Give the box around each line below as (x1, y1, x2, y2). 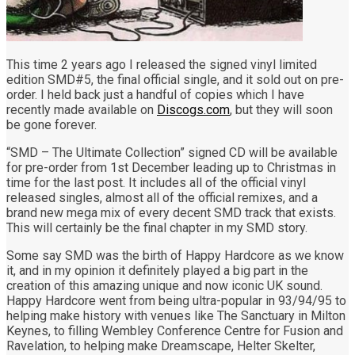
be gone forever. (6, 116, 97, 132)
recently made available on (6, 101, 157, 117)
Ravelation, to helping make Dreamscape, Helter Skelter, (6, 338, 315, 353)
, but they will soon (230, 101, 333, 117)
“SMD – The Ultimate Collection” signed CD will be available (6, 144, 338, 160)
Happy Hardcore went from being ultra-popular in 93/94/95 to (6, 292, 346, 308)
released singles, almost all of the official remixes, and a (6, 189, 318, 205)
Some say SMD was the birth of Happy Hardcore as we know (6, 247, 344, 263)
